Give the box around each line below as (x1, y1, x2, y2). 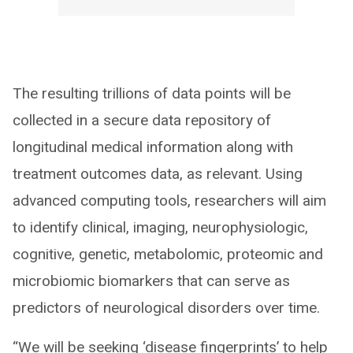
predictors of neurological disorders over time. (13, 299, 320, 317)
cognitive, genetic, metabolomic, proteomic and (13, 245, 323, 263)
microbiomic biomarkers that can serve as (13, 272, 290, 290)
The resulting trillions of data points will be (13, 84, 291, 102)
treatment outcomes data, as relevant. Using (13, 165, 303, 183)
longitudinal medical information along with (13, 138, 293, 156)
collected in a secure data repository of (13, 111, 271, 129)
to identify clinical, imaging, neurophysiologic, (13, 218, 308, 236)
